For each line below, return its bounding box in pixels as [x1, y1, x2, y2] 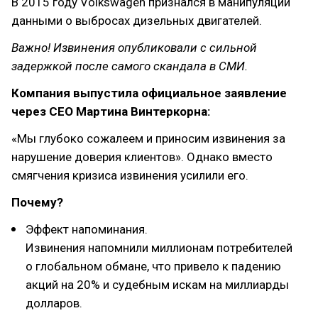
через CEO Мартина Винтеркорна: [11, 104, 210, 119]
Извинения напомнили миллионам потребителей [26, 241, 292, 255]
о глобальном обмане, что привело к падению [26, 259, 281, 273]
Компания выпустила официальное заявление [11, 86, 287, 100]
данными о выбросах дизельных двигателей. [11, 13, 262, 28]
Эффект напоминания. [26, 222, 148, 236]
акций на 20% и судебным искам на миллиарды [26, 278, 289, 292]
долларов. [26, 296, 82, 310]
